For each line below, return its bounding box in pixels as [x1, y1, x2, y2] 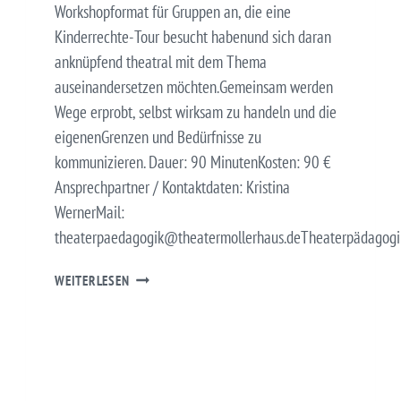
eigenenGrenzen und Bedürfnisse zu [55, 125, 261, 148]
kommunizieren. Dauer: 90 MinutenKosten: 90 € [55, 150, 331, 173]
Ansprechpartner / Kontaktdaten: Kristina [55, 175, 290, 198]
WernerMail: [55, 200, 124, 223]
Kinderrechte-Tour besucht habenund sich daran [55, 25, 331, 47]
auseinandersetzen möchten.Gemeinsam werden [55, 75, 333, 98]
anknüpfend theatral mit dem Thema [55, 50, 267, 73]
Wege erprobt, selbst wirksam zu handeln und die [55, 100, 337, 123]
